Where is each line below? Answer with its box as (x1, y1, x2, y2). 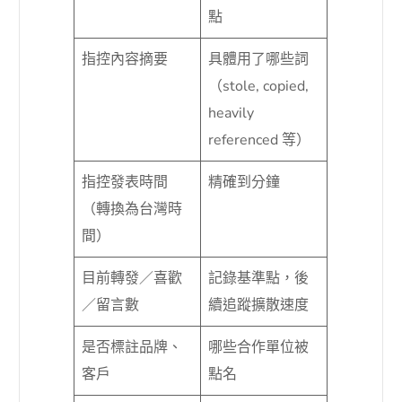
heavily (208, 102, 255, 123)
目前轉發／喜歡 (82, 267, 183, 288)
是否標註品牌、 (82, 336, 183, 357)
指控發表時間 (82, 171, 169, 192)
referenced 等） (208, 129, 311, 150)
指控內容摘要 (82, 48, 169, 69)
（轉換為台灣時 (82, 198, 183, 219)
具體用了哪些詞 (208, 48, 310, 69)
